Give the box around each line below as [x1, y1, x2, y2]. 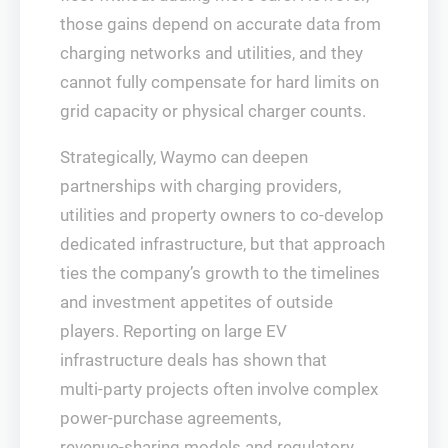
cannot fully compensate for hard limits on [60, 72, 379, 92]
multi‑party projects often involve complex [60, 379, 378, 399]
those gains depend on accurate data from [60, 14, 381, 34]
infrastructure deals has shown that [60, 350, 327, 370]
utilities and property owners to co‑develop [60, 205, 384, 225]
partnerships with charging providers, [60, 176, 341, 196]
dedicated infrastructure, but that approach [60, 234, 385, 254]
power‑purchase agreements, [60, 408, 281, 428]
